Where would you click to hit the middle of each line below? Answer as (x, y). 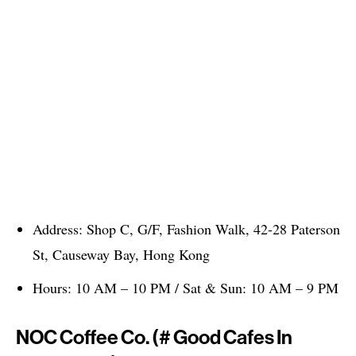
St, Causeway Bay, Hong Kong (121, 255)
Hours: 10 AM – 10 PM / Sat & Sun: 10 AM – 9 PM (186, 288)
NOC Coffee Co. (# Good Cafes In (154, 338)
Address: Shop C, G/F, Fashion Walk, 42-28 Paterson (186, 229)
